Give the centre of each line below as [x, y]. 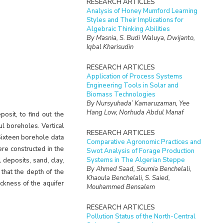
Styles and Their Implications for [135, 20]
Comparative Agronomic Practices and [143, 142]
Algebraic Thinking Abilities [128, 29]
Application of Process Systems [134, 76]
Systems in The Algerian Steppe [135, 160]
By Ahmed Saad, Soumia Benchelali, [139, 169]
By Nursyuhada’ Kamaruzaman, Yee [138, 103]
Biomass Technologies [121, 94]
